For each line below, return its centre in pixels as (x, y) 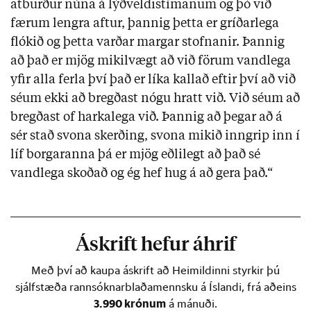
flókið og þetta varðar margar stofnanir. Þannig (148, 43)
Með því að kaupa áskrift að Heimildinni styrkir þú (155, 270)
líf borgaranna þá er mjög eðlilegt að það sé (135, 155)
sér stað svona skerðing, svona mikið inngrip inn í (155, 136)
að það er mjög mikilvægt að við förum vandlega (151, 61)
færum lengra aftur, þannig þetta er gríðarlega (145, 24)
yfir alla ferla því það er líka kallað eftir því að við (153, 80)
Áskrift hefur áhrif (155, 245)
